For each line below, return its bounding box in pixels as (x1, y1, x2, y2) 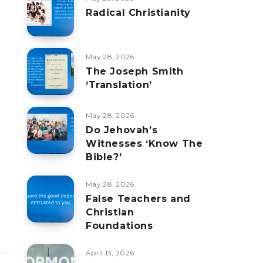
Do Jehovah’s (86, 124, 158, 136)
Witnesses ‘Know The (86, 138, 203, 149)
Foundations (86, 220, 153, 231)
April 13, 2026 (86, 248, 134, 257)
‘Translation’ (86, 79, 152, 90)
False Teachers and (86, 193, 191, 204)
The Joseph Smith (86, 66, 184, 77)
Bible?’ (86, 151, 122, 163)
